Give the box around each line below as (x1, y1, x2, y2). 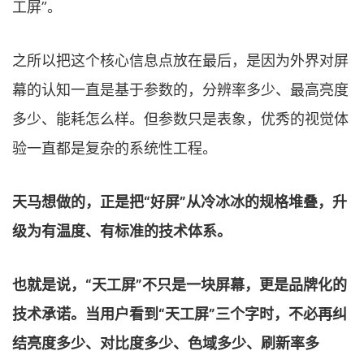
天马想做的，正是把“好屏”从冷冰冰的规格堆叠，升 (12, 193, 347, 210)
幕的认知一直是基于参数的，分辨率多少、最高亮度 (12, 80, 349, 98)
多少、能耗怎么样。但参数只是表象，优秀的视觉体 (12, 110, 349, 128)
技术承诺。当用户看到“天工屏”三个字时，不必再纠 (12, 305, 347, 323)
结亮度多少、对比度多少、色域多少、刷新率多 (12, 334, 319, 352)
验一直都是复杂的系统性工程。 (12, 139, 217, 157)
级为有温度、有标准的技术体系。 (12, 222, 232, 240)
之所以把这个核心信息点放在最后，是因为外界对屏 (12, 51, 349, 69)
